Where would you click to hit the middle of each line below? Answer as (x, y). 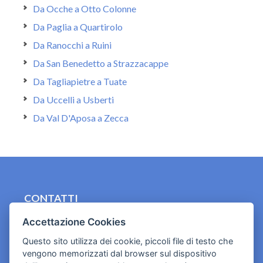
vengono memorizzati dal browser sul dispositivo (120, 253)
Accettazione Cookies (74, 222)
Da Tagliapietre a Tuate (80, 81)
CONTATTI (51, 198)
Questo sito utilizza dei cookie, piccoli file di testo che (128, 241)
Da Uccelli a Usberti (73, 100)
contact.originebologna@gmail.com (105, 218)
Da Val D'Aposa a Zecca (81, 118)
